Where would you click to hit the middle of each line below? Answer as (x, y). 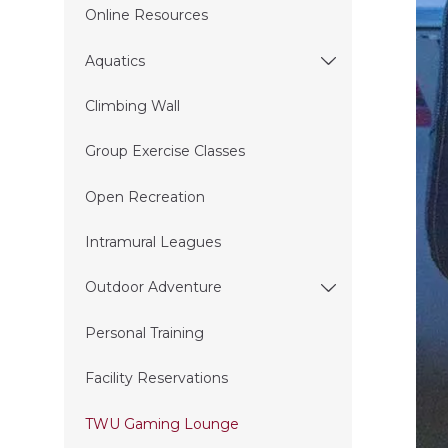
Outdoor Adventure (153, 287)
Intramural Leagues (152, 242)
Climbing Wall (132, 105)
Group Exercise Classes (164, 151)
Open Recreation (144, 196)
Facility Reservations (156, 378)
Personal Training (144, 332)
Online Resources (146, 15)
